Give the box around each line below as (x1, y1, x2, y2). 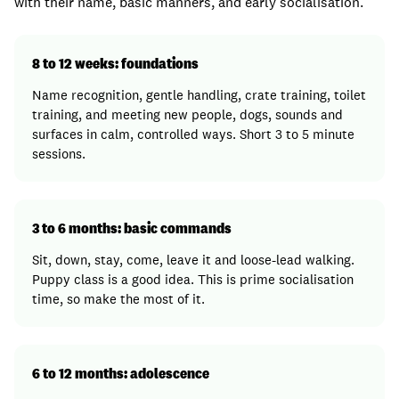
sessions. (32, 145, 85, 162)
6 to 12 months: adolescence (32, 363, 209, 383)
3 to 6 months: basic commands (32, 218, 232, 238)
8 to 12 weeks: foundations (32, 53, 199, 73)
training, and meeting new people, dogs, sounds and (32, 106, 343, 123)
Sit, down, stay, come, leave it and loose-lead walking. (32, 251, 354, 268)
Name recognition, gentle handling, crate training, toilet (32, 86, 366, 103)
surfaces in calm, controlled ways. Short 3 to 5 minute (32, 126, 354, 142)
